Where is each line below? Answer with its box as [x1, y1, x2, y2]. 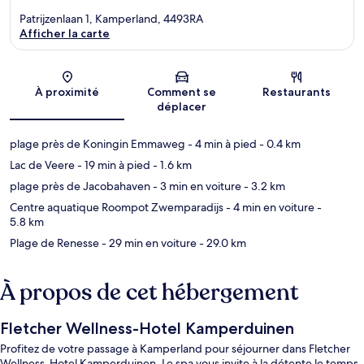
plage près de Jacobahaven [10, 179, 150, 194]
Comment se [147, 84, 217, 100]
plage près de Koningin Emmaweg [10, 136, 185, 152]
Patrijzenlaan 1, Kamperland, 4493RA [19, 11, 203, 27]
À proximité [35, 84, 100, 100]
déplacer [157, 99, 207, 115]
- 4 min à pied [185, 136, 257, 152]
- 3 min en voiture [150, 179, 241, 194]
